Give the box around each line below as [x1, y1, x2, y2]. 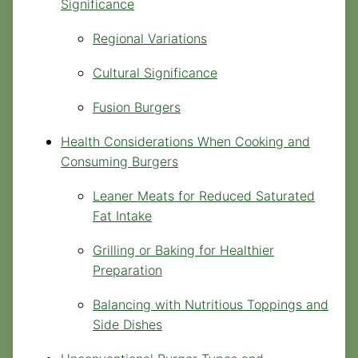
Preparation [93, 261, 162, 278]
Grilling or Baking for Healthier [93, 241, 274, 258]
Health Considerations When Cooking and [61, 133, 310, 149]
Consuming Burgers [61, 153, 178, 169]
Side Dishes [93, 316, 162, 332]
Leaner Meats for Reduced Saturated [93, 187, 315, 204]
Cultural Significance [93, 64, 217, 81]
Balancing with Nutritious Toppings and [93, 296, 328, 312]
